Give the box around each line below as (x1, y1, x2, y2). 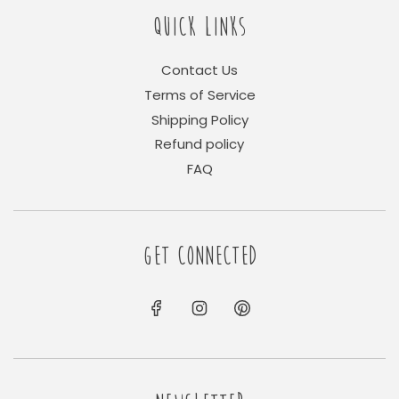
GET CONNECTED (142, 241, 257, 270)
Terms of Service (143, 85, 256, 104)
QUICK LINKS (152, 13, 247, 41)
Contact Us (161, 61, 238, 79)
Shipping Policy (151, 110, 248, 129)
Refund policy (155, 134, 244, 154)
